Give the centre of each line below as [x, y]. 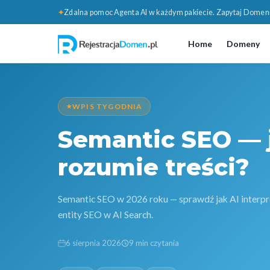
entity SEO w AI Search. [105, 215]
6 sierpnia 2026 [93, 243]
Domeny [243, 44]
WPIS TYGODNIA [108, 106]
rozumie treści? [154, 168]
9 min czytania [154, 243]
